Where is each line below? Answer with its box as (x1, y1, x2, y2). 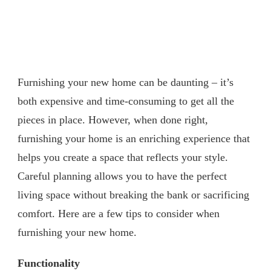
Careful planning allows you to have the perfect (18, 169, 227, 182)
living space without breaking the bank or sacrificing (18, 188, 249, 201)
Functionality (18, 256, 80, 269)
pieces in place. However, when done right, (18, 113, 208, 126)
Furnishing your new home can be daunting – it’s (18, 76, 233, 88)
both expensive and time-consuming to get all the (18, 94, 234, 107)
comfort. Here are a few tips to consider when (18, 207, 220, 220)
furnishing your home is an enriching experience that (18, 132, 250, 145)
